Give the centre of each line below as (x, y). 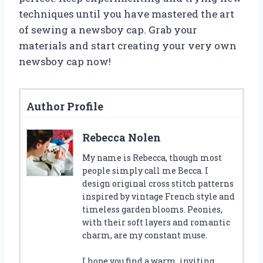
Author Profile (65, 106)
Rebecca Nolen (122, 137)
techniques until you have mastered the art (127, 14)
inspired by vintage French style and (159, 196)
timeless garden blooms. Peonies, (152, 209)
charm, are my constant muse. (145, 235)
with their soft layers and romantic (156, 222)
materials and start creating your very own (128, 45)
